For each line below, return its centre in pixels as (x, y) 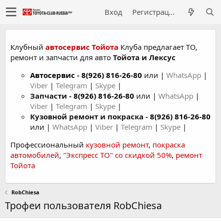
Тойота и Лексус (144, 57)
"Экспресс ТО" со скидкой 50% (117, 155)
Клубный (28, 47)
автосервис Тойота (82, 47)
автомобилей (35, 155)
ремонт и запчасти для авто (62, 57)
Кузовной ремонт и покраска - (90, 116)
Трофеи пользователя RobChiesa (83, 205)
